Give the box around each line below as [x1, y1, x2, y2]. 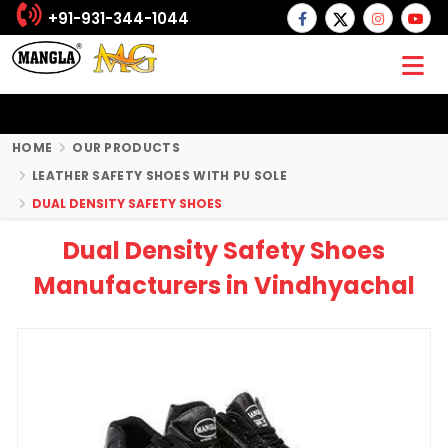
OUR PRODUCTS [72, 139, 180, 156]
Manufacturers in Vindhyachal [33, 269, 415, 302]
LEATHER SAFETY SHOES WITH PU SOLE [32, 167, 287, 184]
